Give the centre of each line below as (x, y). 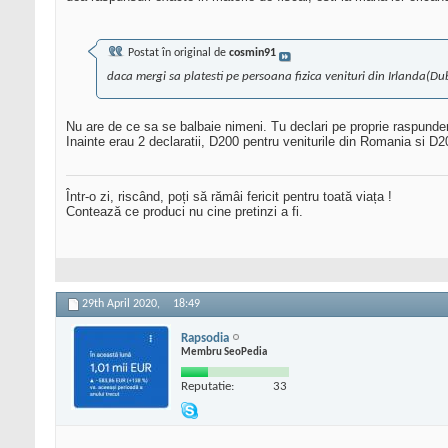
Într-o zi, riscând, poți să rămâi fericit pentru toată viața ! (229, 197)
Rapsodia (205, 338)
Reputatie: (207, 386)
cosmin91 (252, 53)
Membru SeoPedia (224, 352)
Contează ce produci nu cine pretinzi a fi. (184, 212)
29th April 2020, (122, 304)
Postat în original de (177, 53)
